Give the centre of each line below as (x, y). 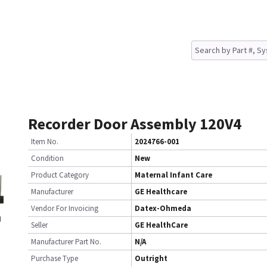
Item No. (45, 142)
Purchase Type (55, 258)
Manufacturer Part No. (66, 242)
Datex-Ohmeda (163, 208)
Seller (39, 225)
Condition (47, 158)
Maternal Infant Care (173, 175)
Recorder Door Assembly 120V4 (135, 124)
